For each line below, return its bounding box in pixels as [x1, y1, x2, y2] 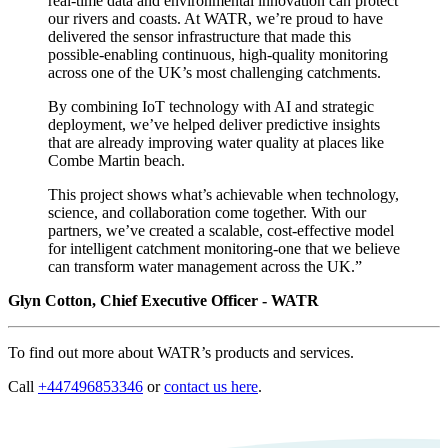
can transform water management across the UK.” [48, 258, 362, 275]
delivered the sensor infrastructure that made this [48, 28, 351, 45]
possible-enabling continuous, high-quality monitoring [48, 46, 388, 63]
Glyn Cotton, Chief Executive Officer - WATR [8, 292, 319, 309]
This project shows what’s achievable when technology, [48, 186, 399, 203]
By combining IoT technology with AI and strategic [48, 98, 374, 115]
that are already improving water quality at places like [48, 134, 384, 151]
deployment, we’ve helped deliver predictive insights [48, 116, 380, 133]
